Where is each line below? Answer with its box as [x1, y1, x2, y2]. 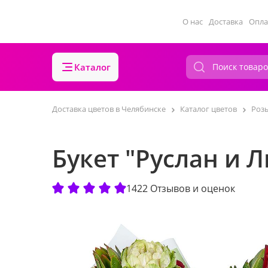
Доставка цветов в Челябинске [52, 103, 166, 114]
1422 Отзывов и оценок [126, 181, 235, 195]
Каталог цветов [180, 103, 237, 114]
